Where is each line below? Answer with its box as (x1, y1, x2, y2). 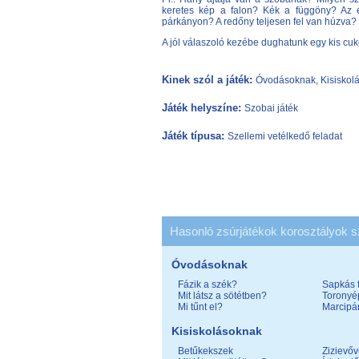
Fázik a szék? (178, 279, 237, 290)
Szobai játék (244, 103, 298, 114)
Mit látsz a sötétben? (178, 290, 267, 301)
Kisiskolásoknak (171, 325, 262, 337)
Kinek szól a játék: (162, 74, 256, 86)
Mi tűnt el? (178, 301, 223, 313)
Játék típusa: (162, 130, 228, 142)
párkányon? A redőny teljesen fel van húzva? (162, 16, 357, 27)
